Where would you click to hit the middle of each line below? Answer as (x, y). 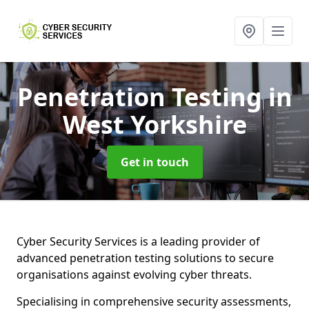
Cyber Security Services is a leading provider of (138, 241)
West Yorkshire (154, 124)
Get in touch (154, 162)
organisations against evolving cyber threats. (136, 275)
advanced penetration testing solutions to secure (145, 258)
